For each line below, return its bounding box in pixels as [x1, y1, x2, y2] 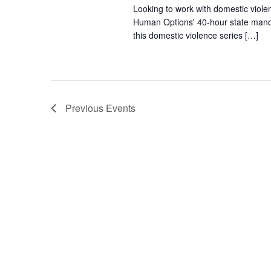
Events [106, 101, 135, 116]
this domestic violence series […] [132, 29, 258, 42]
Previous [65, 101, 106, 116]
